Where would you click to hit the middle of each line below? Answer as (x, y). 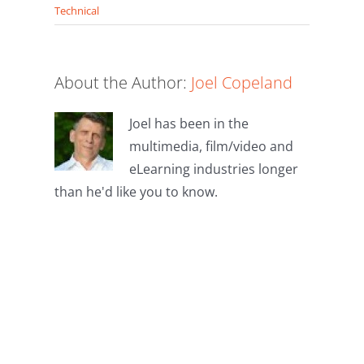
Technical (77, 10)
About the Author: (123, 82)
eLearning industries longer (214, 169)
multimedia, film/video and (212, 146)
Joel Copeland (242, 82)
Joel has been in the (189, 123)
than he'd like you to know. (136, 191)
